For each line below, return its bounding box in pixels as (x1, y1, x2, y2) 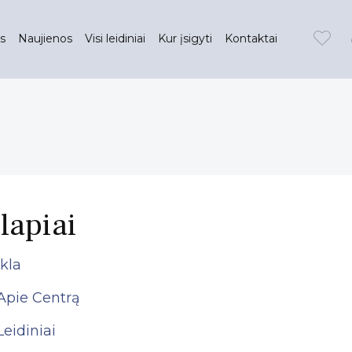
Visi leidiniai (85, 31, 145, 46)
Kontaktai (225, 31, 277, 46)
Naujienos (18, 31, 72, 46)
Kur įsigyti (158, 31, 212, 46)
